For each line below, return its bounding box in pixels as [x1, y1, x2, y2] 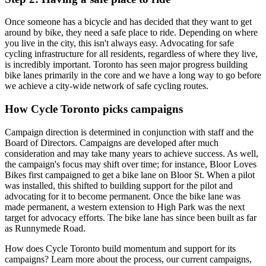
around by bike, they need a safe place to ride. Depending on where [5, 27, 258, 38]
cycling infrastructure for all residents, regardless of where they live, [5, 49, 258, 59]
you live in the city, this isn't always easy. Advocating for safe [5, 38, 234, 49]
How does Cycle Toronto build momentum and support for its [5, 243, 236, 254]
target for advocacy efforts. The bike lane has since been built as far [5, 212, 256, 223]
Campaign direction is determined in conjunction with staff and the [5, 126, 254, 137]
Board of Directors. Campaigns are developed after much [5, 137, 218, 148]
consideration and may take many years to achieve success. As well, [5, 148, 258, 159]
